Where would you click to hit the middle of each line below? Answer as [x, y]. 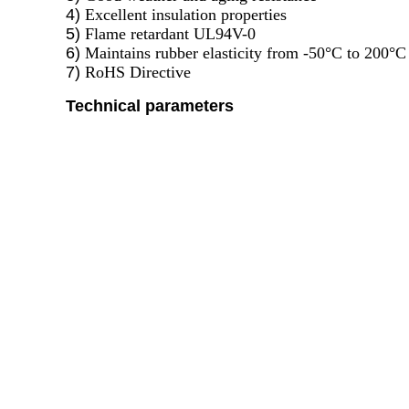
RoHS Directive [138, 72]
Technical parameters [150, 106]
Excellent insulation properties [186, 15]
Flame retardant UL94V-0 [170, 34]
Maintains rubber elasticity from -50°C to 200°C [246, 53]
